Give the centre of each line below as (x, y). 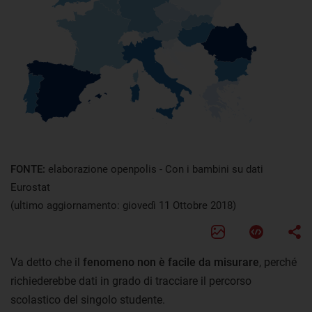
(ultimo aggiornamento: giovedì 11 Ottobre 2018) (123, 205)
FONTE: (29, 169)
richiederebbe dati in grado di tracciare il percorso (131, 281)
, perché (278, 262)
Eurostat (30, 187)
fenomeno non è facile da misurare (171, 262)
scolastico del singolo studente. (88, 299)
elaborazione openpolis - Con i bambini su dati (156, 169)
